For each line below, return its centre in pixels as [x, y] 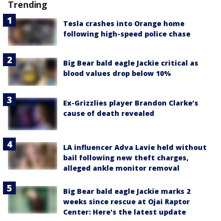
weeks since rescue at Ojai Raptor [127, 202]
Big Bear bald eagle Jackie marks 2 [127, 191]
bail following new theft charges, [126, 158]
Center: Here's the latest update [125, 212]
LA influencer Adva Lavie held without [135, 147]
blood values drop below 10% [117, 74]
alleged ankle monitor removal [121, 168]
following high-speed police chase [127, 34]
